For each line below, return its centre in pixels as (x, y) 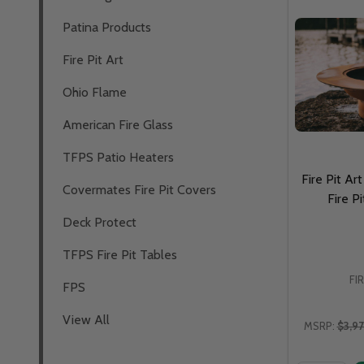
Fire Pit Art (93, 59)
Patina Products (107, 27)
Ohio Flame (95, 92)
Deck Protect (100, 222)
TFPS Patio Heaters (118, 157)
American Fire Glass (118, 124)
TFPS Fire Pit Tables (120, 254)
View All (86, 319)
